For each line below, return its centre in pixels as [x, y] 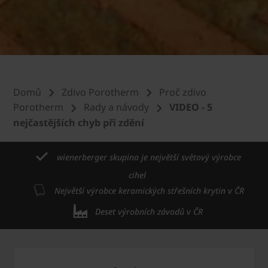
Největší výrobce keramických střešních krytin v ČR [149, 191]
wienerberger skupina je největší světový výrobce [149, 157]
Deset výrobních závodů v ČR [149, 212]
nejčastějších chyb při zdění [79, 123]
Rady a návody [116, 107]
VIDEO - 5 [191, 107]
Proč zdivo [183, 92]
